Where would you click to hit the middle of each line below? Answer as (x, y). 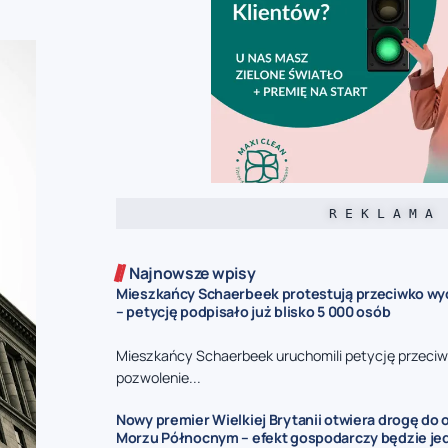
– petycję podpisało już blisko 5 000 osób (253, 311)
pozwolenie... (158, 377)
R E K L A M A (381, 214)
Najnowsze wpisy (192, 273)
